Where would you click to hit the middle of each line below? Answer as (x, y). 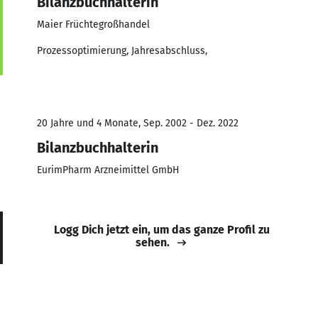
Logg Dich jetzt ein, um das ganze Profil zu (162, 229)
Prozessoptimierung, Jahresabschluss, (122, 50)
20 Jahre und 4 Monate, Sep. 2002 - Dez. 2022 (138, 123)
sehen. (153, 242)
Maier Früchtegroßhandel (93, 24)
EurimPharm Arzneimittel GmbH (108, 170)
